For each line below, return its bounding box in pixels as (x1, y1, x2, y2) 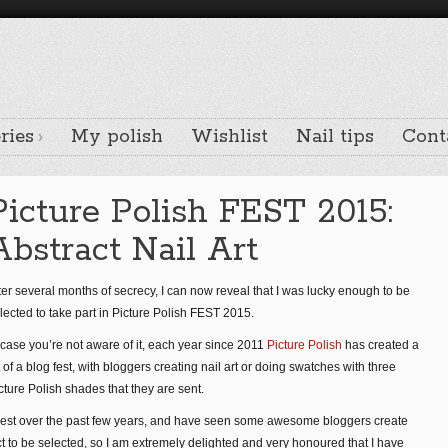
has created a (342, 338, 419, 352)
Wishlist (191, 125, 268, 149)
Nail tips (296, 125, 374, 149)
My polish (71, 125, 163, 149)
